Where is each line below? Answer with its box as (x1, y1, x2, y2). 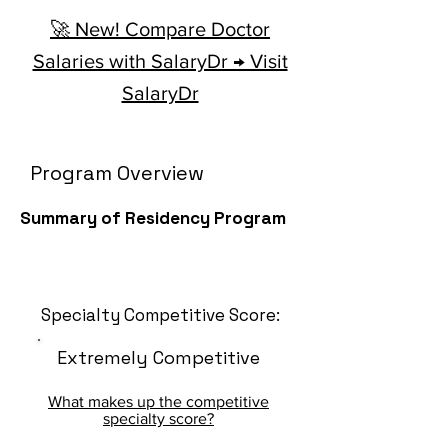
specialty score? (103, 410, 214, 427)
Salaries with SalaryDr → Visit (32, 50, 288, 72)
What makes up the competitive (48, 393, 269, 410)
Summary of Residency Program (20, 207, 286, 229)
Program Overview (30, 160, 204, 186)
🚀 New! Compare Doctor (50, 18, 270, 40)
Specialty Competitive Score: (40, 304, 280, 326)
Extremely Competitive (57, 346, 260, 369)
